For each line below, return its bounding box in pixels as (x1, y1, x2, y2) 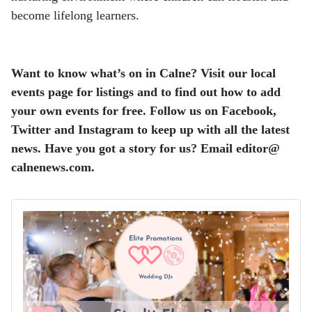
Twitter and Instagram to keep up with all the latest (11, 122, 290, 136)
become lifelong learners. (11, 8, 139, 22)
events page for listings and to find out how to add (11, 84, 281, 99)
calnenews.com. (11, 159, 95, 174)
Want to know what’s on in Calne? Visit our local (11, 65, 276, 80)
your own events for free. (11, 103, 150, 118)
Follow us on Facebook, (150, 103, 276, 118)
